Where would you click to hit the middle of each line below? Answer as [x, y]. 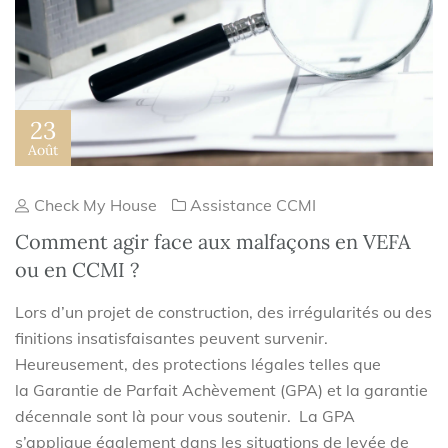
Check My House [93, 205]
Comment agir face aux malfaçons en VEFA [213, 242]
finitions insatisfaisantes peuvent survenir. [171, 338]
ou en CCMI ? [77, 270]
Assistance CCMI [253, 205]
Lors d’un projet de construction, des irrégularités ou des [223, 312]
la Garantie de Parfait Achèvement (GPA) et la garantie [221, 390]
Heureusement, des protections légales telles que [198, 364]
